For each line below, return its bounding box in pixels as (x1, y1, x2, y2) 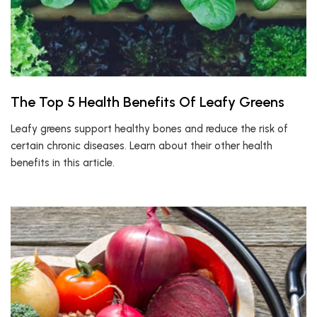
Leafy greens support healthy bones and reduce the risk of (11, 122, 288, 135)
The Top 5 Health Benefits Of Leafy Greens (11, 93, 284, 110)
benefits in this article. (11, 156, 115, 169)
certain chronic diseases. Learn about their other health (11, 139, 272, 152)
